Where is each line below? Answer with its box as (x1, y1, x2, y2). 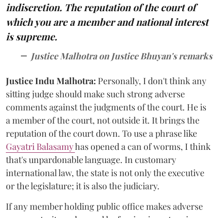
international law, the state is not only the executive (6, 166, 204, 179)
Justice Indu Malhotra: (6, 74, 96, 87)
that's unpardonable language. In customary (6, 153, 176, 165)
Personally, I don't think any (96, 74, 206, 87)
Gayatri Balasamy (6, 140, 75, 152)
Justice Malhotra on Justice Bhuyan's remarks (31, 50, 212, 62)
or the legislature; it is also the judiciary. (6, 180, 160, 192)
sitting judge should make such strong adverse (6, 88, 185, 100)
